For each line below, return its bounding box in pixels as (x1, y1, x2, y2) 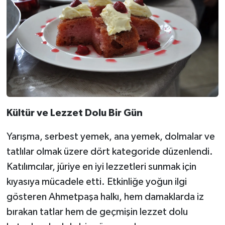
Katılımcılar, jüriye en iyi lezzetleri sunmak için (6, 161, 196, 172)
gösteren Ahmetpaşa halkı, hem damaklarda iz (6, 191, 204, 202)
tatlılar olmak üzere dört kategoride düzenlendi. (6, 146, 213, 157)
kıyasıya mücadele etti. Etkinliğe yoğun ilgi (6, 176, 187, 187)
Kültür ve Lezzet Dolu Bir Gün (6, 107, 143, 118)
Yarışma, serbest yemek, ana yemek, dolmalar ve (6, 131, 215, 142)
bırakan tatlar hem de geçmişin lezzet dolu (6, 206, 188, 217)
